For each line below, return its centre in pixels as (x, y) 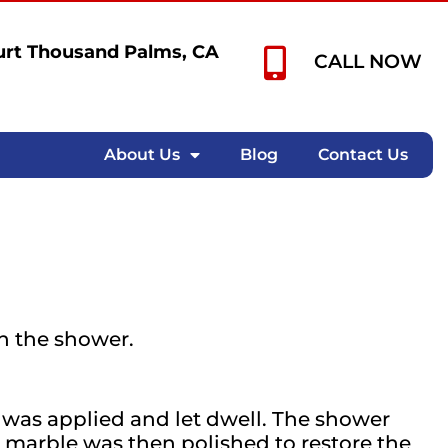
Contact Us (362, 154)
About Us (141, 154)
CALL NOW (367, 62)
